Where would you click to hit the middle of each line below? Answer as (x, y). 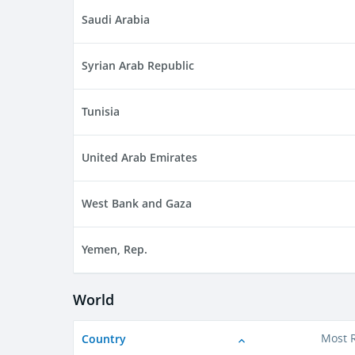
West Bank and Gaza (137, 204)
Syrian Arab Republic (138, 66)
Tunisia (101, 112)
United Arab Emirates (139, 158)
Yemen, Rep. (115, 250)
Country (104, 339)
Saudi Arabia (116, 20)
